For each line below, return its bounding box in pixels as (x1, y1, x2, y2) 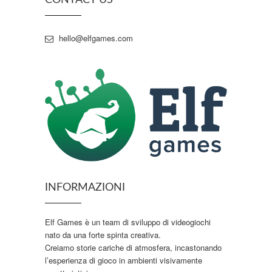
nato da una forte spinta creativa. (45, 228, 161, 240)
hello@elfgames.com (59, 32, 133, 44)
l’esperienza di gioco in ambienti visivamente (45, 254, 202, 266)
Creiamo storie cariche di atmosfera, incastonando (45, 241, 222, 253)
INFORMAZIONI (45, 182, 125, 193)
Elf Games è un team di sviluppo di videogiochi (45, 216, 211, 228)
